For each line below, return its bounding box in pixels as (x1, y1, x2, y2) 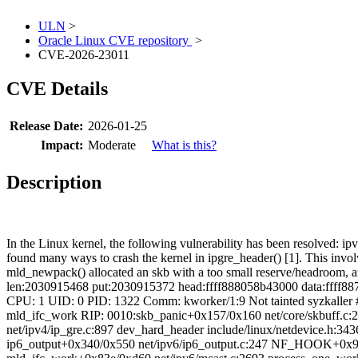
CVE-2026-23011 (38, 48, 129, 62)
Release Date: (10, 119, 83, 133)
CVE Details (6, 78, 108, 100)
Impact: (41, 138, 83, 153)
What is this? (152, 138, 217, 153)
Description (6, 172, 101, 193)
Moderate (88, 138, 136, 153)
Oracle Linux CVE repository (38, 34, 192, 48)
